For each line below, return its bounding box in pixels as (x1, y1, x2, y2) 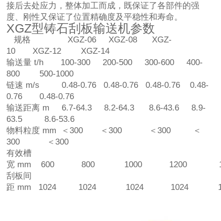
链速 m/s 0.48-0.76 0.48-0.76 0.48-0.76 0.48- (6, 80, 209, 90)
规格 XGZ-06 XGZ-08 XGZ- (6, 35, 172, 44)
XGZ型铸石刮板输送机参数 (6, 21, 155, 35)
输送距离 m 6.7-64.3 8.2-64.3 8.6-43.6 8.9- (6, 103, 206, 112)
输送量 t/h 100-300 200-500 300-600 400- (6, 57, 203, 67)
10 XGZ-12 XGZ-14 (6, 46, 110, 56)
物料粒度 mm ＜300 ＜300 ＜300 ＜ (6, 125, 202, 135)
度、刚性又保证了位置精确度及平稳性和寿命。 (6, 12, 183, 22)
